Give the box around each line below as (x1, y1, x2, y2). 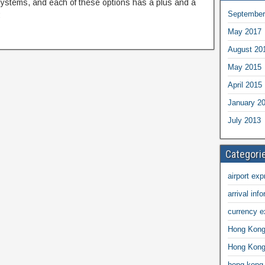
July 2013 (227, 116, 261, 125)
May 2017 (227, 27, 261, 36)
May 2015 (227, 63, 261, 72)
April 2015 (227, 80, 262, 89)
